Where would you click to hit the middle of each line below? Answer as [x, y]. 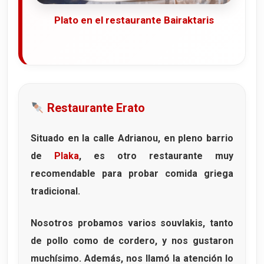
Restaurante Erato [94, 108]
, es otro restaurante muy [156, 156]
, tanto [218, 223]
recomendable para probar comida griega [132, 174]
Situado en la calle [74, 138]
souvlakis [182, 223]
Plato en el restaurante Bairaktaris [134, 20]
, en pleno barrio [196, 138]
